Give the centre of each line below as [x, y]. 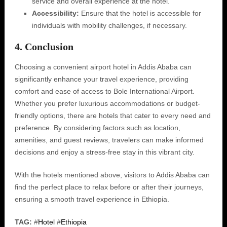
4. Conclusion [44, 47]
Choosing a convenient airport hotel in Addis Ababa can [103, 67]
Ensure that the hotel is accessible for [140, 13]
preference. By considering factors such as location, [97, 128]
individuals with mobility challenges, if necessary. [109, 25]
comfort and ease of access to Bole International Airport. [104, 91]
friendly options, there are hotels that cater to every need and [112, 116]
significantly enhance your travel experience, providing [101, 79]
